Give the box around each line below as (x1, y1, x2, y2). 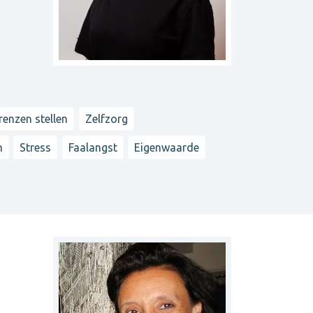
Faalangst (68, 140, 117, 154)
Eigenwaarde (134, 140, 200, 154)
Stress (20, 140, 52, 154)
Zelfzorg (85, 112, 128, 126)
